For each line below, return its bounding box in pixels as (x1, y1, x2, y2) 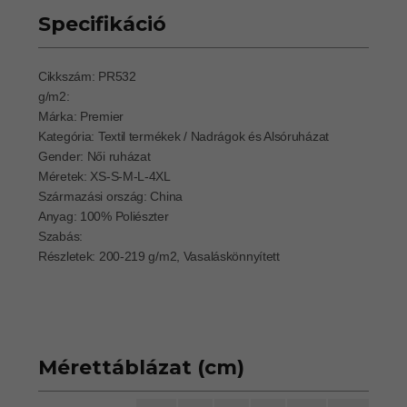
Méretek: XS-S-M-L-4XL (38, 168, 171, 184)
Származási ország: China (38, 188, 184, 203)
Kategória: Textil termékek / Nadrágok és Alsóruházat (38, 128, 329, 144)
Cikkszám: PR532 (38, 68, 136, 84)
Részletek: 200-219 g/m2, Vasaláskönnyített (38, 248, 280, 263)
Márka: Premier (38, 108, 124, 124)
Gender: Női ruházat (38, 148, 151, 164)
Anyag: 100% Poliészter (38, 208, 169, 223)
